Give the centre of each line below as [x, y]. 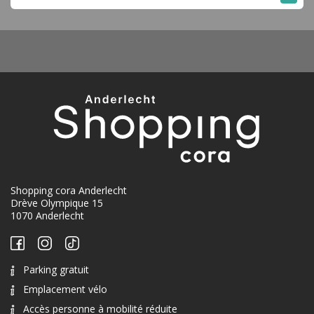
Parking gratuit [56, 269]
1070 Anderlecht [47, 216]
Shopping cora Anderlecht [69, 190]
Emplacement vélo [65, 289]
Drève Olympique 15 [57, 203]
